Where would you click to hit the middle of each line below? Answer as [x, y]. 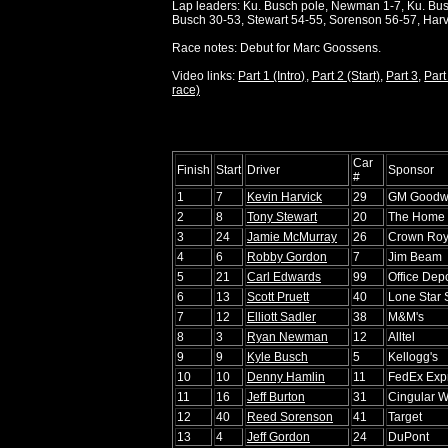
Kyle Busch [277, 356]
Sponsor [411, 169]
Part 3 [402, 75]
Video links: [205, 75]
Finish [193, 169]
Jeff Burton [276, 396]
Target [405, 416]
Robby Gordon [287, 256]
